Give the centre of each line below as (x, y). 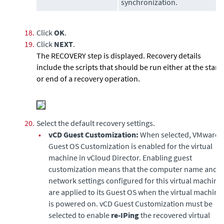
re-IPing (125, 215)
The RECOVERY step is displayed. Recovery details (119, 55)
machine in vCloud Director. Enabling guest (120, 157)
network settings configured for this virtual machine (135, 180)
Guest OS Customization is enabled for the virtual (130, 146)
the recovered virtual (174, 215)
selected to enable (80, 215)
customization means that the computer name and (133, 169)
